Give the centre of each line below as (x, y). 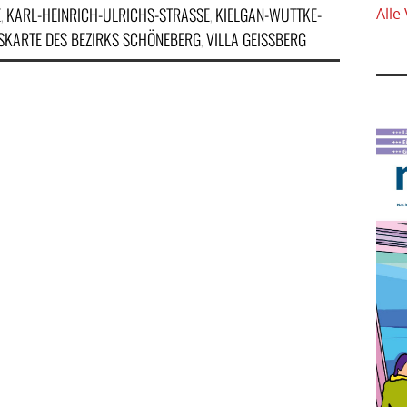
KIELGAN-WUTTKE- (268, 15)
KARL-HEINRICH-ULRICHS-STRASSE (104, 15)
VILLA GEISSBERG (256, 39)
